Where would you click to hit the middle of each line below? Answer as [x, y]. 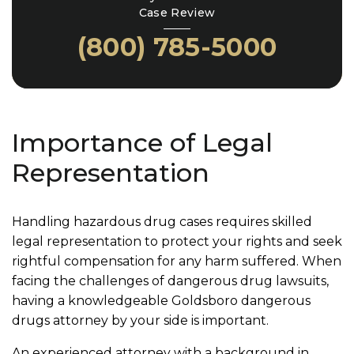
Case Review [177, 13]
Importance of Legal [142, 143]
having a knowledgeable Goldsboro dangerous [161, 301]
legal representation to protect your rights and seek [177, 241]
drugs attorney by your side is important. [142, 320]
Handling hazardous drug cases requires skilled [162, 222]
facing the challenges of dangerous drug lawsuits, [170, 281]
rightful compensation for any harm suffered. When [177, 261]
